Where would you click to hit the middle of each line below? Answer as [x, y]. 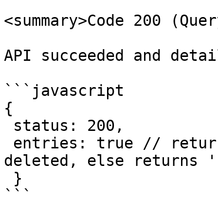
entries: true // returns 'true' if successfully [9, 143]
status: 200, [9, 126]
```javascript [64, 91]
